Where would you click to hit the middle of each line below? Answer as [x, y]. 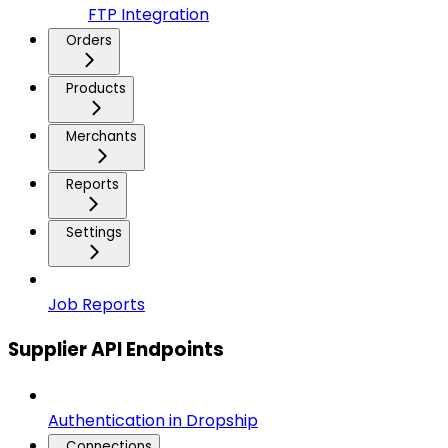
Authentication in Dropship [153, 420]
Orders [89, 40]
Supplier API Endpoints [116, 350]
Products [96, 88]
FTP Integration [148, 14]
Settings [94, 232]
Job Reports [96, 304]
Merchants [101, 136]
